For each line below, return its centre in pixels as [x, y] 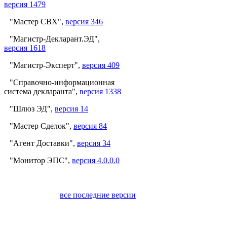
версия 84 [90, 126]
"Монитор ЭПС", [41, 160]
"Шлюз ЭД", [32, 108]
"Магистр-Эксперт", [46, 65]
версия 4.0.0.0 [96, 160]
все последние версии [98, 195]
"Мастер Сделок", [42, 126]
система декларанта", [42, 91]
